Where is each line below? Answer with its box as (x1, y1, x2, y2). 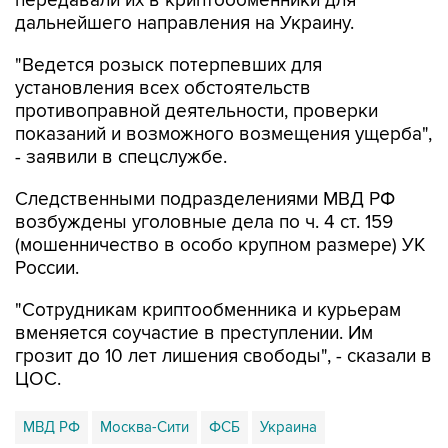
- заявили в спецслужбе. (15, 146, 227, 169)
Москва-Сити (100, 418, 189, 436)
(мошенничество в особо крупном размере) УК (15, 234, 425, 257)
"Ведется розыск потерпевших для (15, 54, 322, 77)
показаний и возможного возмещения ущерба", (15, 123, 432, 146)
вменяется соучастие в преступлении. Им (15, 322, 373, 345)
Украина (260, 418, 317, 436)
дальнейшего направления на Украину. (15, 12, 354, 35)
